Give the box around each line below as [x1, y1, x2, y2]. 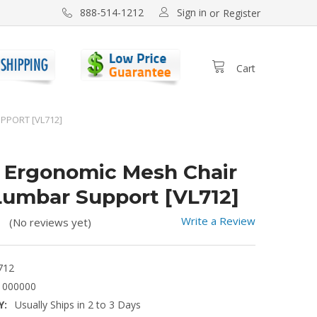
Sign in [177, 6, 207, 19]
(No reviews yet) [9, 214, 92, 229]
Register [223, 6, 261, 20]
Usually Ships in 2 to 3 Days [15, 297, 142, 311]
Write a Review [181, 213, 256, 228]
